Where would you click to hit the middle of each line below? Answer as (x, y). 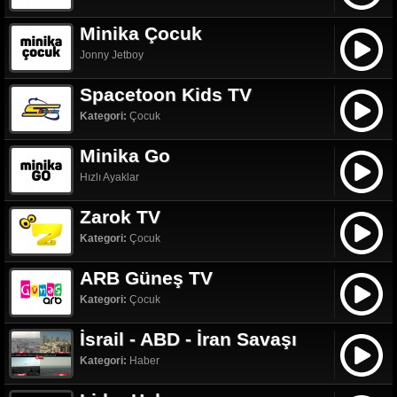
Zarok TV (120, 216)
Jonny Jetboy (112, 54)
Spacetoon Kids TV (166, 94)
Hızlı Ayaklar (109, 177)
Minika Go (125, 155)
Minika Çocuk (141, 33)
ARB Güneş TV (146, 277)
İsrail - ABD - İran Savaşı (188, 339)
